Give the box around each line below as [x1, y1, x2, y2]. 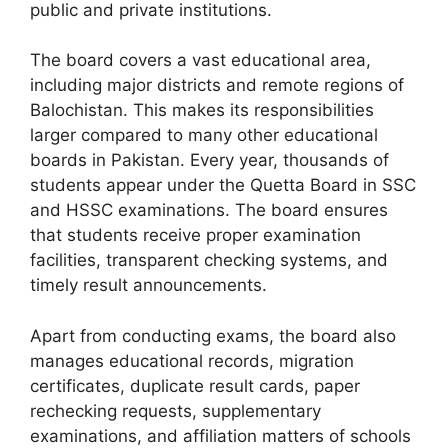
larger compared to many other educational [30, 125, 378, 146]
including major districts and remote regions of [30, 75, 404, 96]
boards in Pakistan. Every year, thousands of [30, 150, 389, 171]
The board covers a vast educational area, [30, 50, 371, 71]
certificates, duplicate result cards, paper [30, 375, 360, 396]
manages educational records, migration [30, 350, 354, 371]
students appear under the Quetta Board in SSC [30, 175, 416, 196]
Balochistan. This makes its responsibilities [30, 100, 374, 121]
